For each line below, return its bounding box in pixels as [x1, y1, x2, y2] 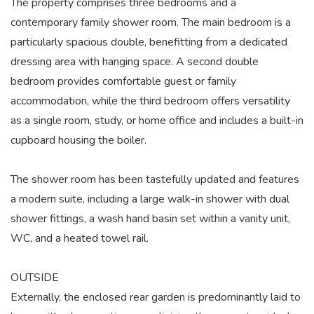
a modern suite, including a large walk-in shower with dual [11, 191, 289, 207]
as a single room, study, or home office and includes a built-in [11, 113, 303, 128]
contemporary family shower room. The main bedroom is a [11, 15, 291, 30]
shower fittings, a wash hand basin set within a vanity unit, [11, 211, 290, 226]
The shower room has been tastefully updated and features [11, 172, 299, 187]
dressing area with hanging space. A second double [11, 54, 259, 69]
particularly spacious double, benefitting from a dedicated [11, 34, 287, 50]
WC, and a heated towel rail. [11, 231, 149, 246]
